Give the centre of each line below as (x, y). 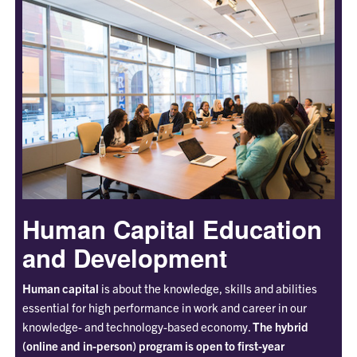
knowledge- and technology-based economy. (137, 326)
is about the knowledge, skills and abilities (208, 288)
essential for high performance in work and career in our (164, 307)
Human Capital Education (172, 229)
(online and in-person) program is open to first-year (153, 345)
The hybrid (280, 326)
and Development (124, 257)
